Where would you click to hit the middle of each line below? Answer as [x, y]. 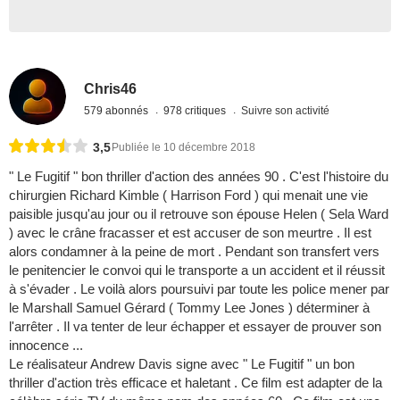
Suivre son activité [286, 110]
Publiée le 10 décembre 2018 [183, 148]
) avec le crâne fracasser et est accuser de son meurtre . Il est [190, 233]
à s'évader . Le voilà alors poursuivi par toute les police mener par [199, 289]
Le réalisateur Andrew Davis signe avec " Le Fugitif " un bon [182, 364]
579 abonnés [118, 110]
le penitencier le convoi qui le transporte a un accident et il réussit [197, 271]
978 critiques [196, 110]
